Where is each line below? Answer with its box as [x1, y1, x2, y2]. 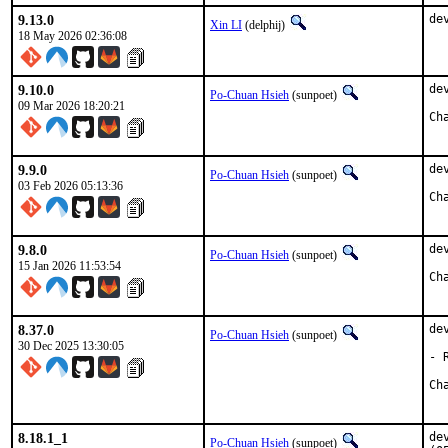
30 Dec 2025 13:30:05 [18, 339, 124, 353]
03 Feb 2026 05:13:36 [18, 179, 123, 193]
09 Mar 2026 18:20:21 [18, 99, 125, 113]
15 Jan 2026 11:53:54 [18, 259, 121, 273]
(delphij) [242, 18, 288, 32]
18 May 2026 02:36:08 [18, 29, 127, 43]
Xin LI [210, 18, 242, 32]
